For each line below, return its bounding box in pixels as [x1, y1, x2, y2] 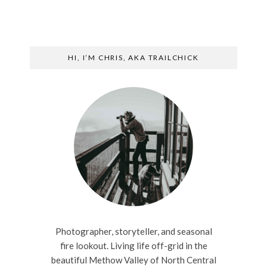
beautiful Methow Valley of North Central [51, 254, 216, 265]
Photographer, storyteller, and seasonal [55, 226, 212, 237]
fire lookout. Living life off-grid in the [60, 240, 207, 251]
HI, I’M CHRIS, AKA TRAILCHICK [68, 53, 199, 62]
